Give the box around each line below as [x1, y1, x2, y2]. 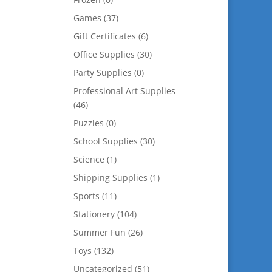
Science [73, 154, 104, 165]
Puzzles [73, 117, 104, 129]
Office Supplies [73, 49, 135, 60]
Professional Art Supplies [73, 85, 175, 97]
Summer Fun [73, 226, 126, 238]
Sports [73, 190, 100, 202]
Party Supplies [73, 67, 132, 78]
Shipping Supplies [73, 172, 148, 183]
